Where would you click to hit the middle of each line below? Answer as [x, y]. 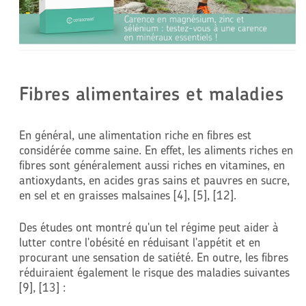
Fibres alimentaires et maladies [151, 93]
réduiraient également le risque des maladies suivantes [154, 273]
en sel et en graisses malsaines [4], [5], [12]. [127, 195]
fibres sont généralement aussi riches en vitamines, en [152, 165]
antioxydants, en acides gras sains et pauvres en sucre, [154, 180]
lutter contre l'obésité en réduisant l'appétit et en [139, 242]
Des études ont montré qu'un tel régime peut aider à [149, 227]
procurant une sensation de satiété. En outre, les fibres [153, 258]
